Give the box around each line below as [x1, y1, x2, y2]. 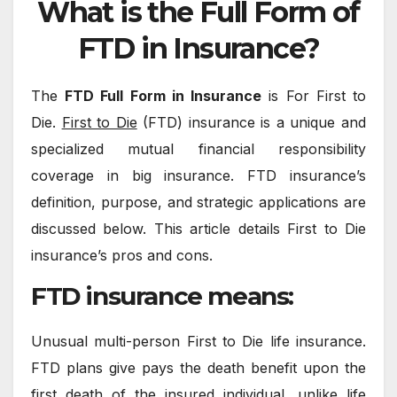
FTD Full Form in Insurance [65, 87, 262, 105]
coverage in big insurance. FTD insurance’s [31, 167, 366, 185]
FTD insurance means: [31, 281, 293, 312]
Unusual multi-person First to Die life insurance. [31, 331, 366, 350]
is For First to [261, 87, 367, 105]
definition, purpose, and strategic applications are [31, 193, 366, 212]
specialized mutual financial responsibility [31, 140, 366, 159]
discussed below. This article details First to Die [31, 220, 366, 238]
